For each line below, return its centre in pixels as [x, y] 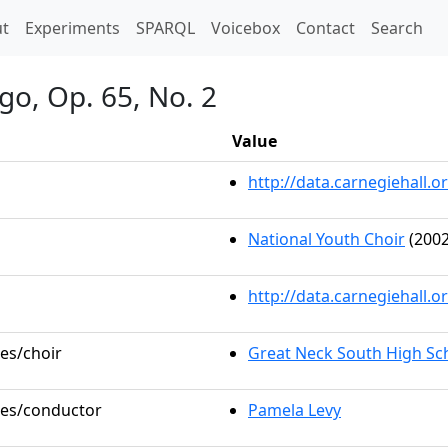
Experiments [72, 28]
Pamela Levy [294, 410]
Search [397, 28]
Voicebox [245, 28]
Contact [325, 28]
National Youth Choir [326, 239]
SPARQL [165, 28]
